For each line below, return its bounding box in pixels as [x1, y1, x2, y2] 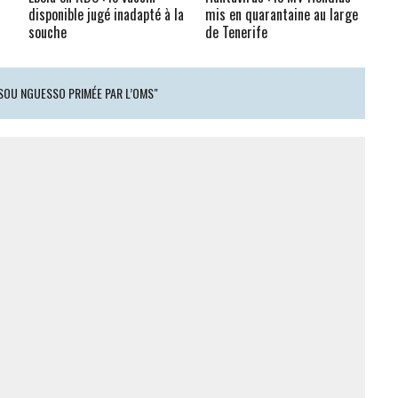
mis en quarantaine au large [205, 3, 359, 25]
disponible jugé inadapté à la [28, 3, 185, 25]
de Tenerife [205, 20, 268, 43]
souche [28, 20, 68, 43]
